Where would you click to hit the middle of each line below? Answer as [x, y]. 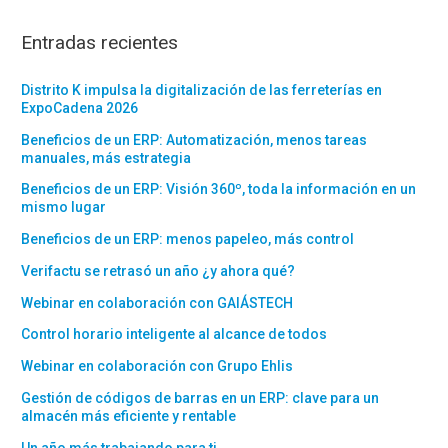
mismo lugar [64, 207]
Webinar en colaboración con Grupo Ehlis [157, 366]
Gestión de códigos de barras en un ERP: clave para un [200, 397]
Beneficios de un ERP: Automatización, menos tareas [194, 139]
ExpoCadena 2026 [80, 107]
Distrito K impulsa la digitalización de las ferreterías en [202, 89]
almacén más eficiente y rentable [129, 415]
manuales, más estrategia [106, 157]
